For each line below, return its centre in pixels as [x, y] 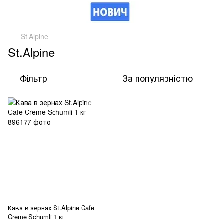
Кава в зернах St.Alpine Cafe [51, 207]
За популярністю [157, 78]
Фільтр [33, 78]
